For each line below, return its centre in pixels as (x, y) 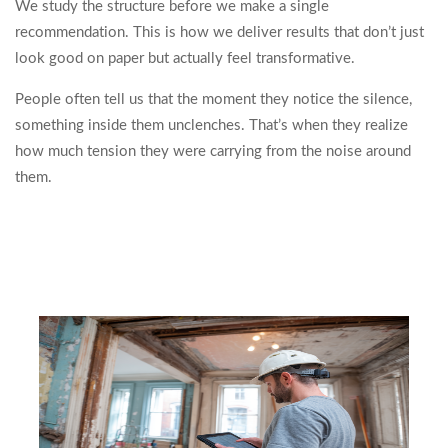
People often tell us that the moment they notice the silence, (213, 99)
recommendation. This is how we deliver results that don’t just (219, 32)
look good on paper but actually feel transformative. (185, 58)
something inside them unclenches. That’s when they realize (211, 125)
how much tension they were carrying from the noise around (213, 151)
